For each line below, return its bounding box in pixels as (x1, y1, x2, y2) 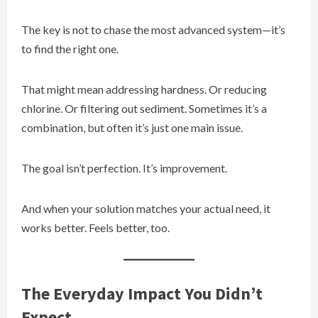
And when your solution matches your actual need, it (21, 202, 270, 216)
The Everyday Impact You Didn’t (21, 283, 263, 305)
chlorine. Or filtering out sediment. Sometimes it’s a (21, 102, 267, 116)
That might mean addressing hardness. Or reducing (21, 82, 267, 97)
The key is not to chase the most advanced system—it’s (21, 23, 285, 37)
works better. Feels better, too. (21, 221, 170, 235)
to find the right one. (21, 42, 119, 56)
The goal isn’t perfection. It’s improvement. (21, 161, 227, 175)
